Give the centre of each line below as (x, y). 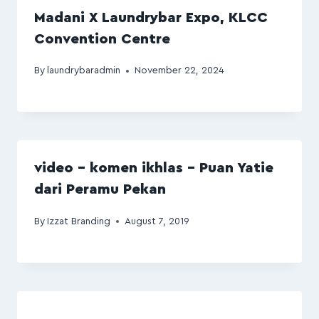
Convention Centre (102, 39)
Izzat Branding (79, 221)
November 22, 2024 (180, 71)
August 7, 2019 (157, 221)
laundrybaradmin (84, 71)
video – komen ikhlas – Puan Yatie (154, 168)
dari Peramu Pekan (100, 190)
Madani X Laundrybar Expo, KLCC (151, 17)
